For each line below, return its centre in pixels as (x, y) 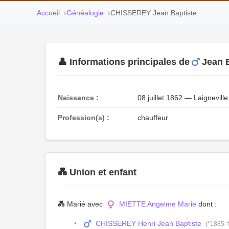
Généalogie (85, 13)
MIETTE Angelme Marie (158, 204)
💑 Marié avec (81, 204)
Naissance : (78, 98)
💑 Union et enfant (97, 172)
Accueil (48, 13)
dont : (207, 204)
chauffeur (153, 118)
